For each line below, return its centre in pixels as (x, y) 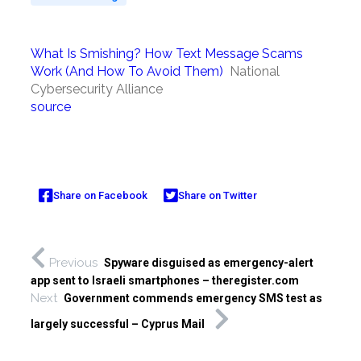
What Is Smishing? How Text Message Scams (166, 54)
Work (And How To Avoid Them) (127, 72)
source (50, 107)
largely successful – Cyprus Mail (117, 324)
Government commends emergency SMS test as (193, 299)
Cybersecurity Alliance (96, 89)
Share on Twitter (217, 195)
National (254, 72)
